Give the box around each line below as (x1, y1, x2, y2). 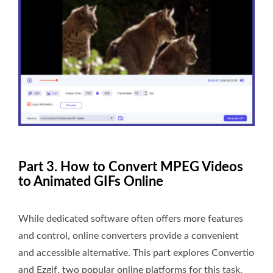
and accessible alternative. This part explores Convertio (18, 247, 254, 258)
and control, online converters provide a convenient (18, 230, 239, 241)
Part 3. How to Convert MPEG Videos (18, 160, 243, 174)
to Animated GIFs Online (18, 174, 163, 188)
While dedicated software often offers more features (18, 213, 243, 224)
